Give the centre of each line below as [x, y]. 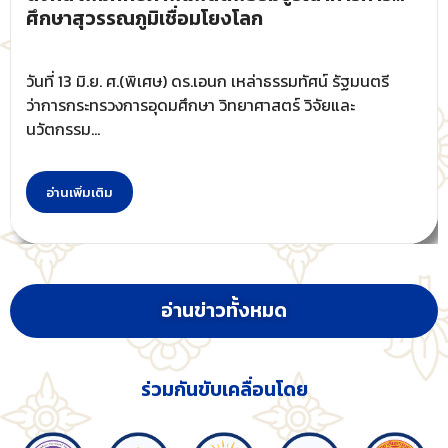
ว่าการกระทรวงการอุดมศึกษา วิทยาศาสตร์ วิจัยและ [190, 105]
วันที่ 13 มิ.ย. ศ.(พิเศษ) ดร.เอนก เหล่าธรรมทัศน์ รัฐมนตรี [207, 81]
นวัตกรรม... [63, 129]
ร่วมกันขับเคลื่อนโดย [224, 390]
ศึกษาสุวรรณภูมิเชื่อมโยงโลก [144, 19]
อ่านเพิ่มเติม [79, 193]
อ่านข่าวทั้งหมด [224, 311]
